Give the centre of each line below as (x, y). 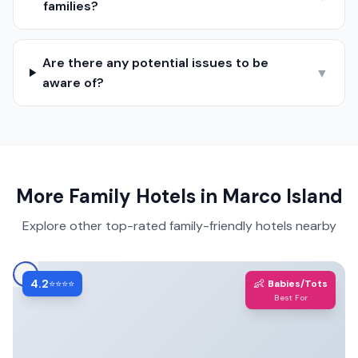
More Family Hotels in (119, 196)
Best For (290, 298)
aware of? (74, 83)
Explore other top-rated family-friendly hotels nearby (179, 226)
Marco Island (282, 196)
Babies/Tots (298, 284)
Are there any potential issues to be (156, 63)
